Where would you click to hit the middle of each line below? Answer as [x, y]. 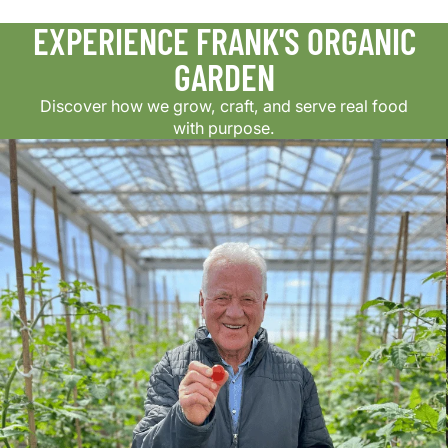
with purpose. [224, 128]
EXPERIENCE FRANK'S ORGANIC [224, 40]
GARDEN [224, 76]
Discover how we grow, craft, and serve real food [224, 106]
